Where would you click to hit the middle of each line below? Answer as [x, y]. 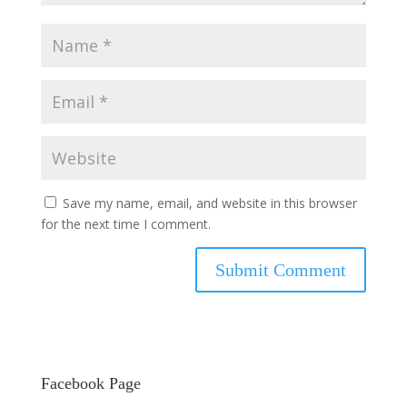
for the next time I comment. [125, 224]
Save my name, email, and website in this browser [209, 203]
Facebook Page [90, 384]
